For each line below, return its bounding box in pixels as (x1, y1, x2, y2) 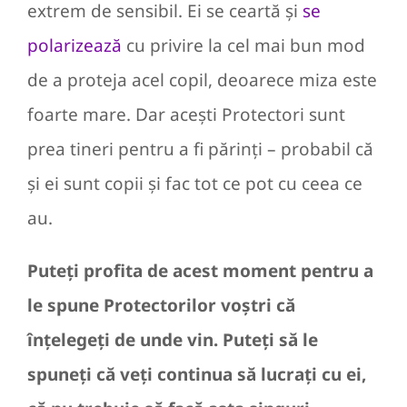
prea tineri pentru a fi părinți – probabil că (27, 137, 373, 162)
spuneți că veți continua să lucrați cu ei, (27, 362, 366, 387)
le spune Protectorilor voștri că (27, 293, 295, 318)
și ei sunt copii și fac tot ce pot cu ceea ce (27, 172, 362, 196)
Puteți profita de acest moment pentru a (27, 259, 373, 283)
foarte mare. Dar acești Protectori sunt (27, 103, 345, 127)
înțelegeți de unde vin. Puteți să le (27, 328, 318, 352)
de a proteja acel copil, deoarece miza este (27, 68, 377, 93)
